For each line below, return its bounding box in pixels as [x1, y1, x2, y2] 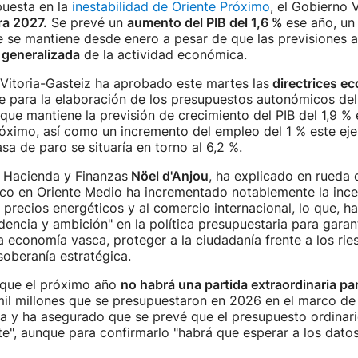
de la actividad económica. [79, 46, 251, 62]
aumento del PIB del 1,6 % [126, 14, 286, 30]
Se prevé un [46, 14, 127, 30]
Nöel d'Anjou [127, 168, 209, 184]
